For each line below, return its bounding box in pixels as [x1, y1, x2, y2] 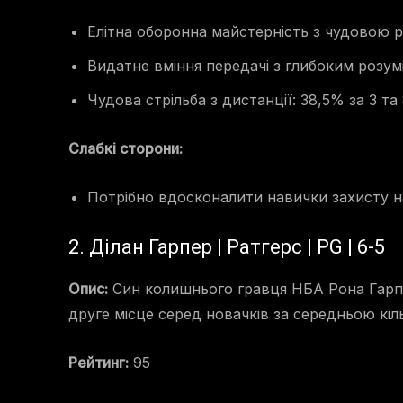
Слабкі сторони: [68, 139, 183, 158]
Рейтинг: [68, 354, 129, 372]
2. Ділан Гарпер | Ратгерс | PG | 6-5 [68, 236, 385, 259]
